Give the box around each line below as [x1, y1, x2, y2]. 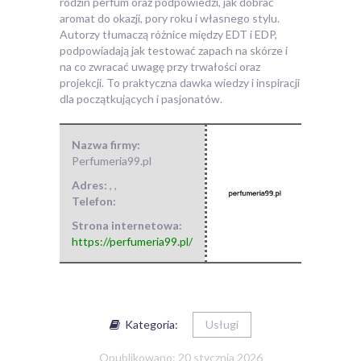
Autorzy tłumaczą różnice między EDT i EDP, [60, 27, 277, 41]
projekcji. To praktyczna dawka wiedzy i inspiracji [60, 75, 300, 89]
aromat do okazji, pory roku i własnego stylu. [60, 10, 280, 25]
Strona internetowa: [72, 218, 182, 232]
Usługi [205, 317, 239, 331]
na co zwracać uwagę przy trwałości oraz [60, 59, 260, 73]
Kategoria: [120, 317, 178, 331]
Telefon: [72, 193, 116, 208]
